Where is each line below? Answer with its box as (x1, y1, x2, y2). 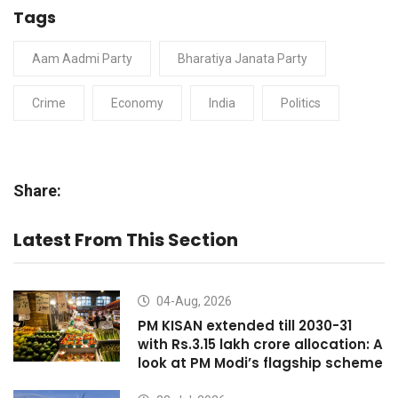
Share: (13, 180, 61, 200)
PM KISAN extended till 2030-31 (138, 315, 352, 335)
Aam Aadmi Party (32, 51, 132, 66)
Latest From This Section (13, 227, 238, 252)
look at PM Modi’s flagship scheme (138, 353, 383, 372)
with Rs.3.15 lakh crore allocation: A (138, 334, 383, 354)
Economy (111, 95, 163, 110)
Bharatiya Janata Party (178, 51, 307, 66)
